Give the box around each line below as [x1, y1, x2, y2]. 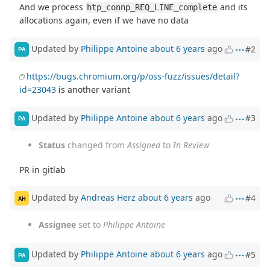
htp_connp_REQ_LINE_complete [86, 2, 217, 12]
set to [76, 219, 103, 231]
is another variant [56, 83, 131, 95]
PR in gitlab [19, 163, 66, 175]
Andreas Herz [81, 192, 136, 204]
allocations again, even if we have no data [19, 14, 189, 26]
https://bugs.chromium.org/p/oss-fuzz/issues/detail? [27, 70, 240, 82]
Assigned [127, 139, 160, 151]
